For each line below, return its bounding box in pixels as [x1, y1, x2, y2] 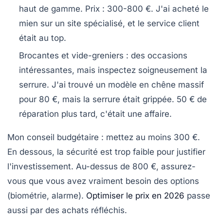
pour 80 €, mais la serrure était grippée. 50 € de [19, 94, 207, 105]
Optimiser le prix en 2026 [86, 191, 184, 201]
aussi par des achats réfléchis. [7, 205, 127, 216]
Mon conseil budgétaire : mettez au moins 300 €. [7, 132, 200, 143]
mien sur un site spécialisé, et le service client [19, 18, 200, 29]
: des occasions [124, 51, 187, 61]
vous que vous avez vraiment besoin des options [7, 176, 199, 186]
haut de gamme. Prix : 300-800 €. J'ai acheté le [19, 4, 209, 14]
